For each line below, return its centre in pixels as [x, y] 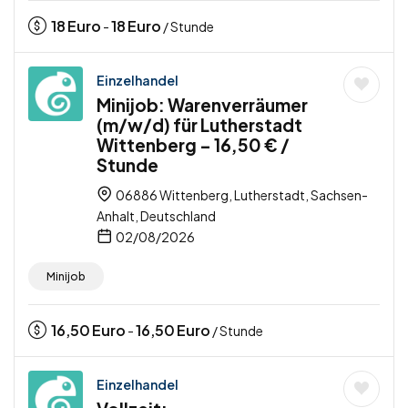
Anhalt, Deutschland [156, 216]
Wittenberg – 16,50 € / [193, 145]
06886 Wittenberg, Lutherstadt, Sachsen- [241, 195]
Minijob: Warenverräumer [202, 105]
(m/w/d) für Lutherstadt [199, 125]
